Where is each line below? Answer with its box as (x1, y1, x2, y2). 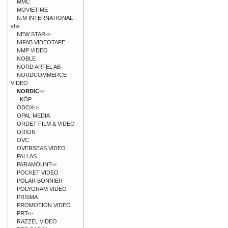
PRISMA (17, 194, 38, 200)
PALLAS (17, 153, 37, 159)
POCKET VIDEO (17, 169, 59, 176)
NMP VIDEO (17, 47, 48, 53)
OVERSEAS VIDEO (17, 145, 66, 151)
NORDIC (17, 88, 39, 94)
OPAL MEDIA (17, 112, 50, 119)
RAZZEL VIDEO (17, 218, 57, 224)
